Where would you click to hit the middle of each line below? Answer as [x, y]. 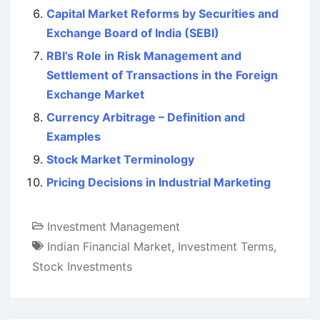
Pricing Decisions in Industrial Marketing [159, 182]
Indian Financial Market [109, 247]
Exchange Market [95, 94]
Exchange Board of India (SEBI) [133, 33]
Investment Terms [226, 247]
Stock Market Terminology [120, 159]
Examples [74, 136]
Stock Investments [82, 267]
